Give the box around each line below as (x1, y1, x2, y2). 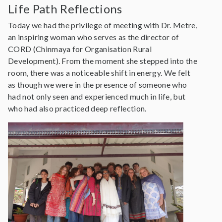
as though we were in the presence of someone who (8, 80, 187, 89)
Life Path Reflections (8, 1, 122, 16)
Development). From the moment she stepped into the (8, 56, 198, 65)
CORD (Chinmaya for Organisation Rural (8, 44, 152, 54)
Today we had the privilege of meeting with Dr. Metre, (8, 20, 197, 30)
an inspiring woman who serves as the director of (8, 32, 179, 42)
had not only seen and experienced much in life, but (8, 92, 186, 101)
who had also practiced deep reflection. (8, 104, 148, 113)
